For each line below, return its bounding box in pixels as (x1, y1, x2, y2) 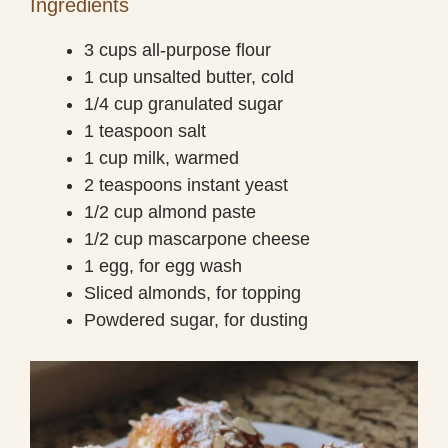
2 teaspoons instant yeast (84, 174, 288, 195)
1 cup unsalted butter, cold (84, 66, 294, 87)
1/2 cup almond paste (84, 201, 256, 222)
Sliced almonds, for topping (84, 282, 301, 303)
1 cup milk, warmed (84, 147, 239, 168)
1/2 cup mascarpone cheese (84, 228, 310, 249)
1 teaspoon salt (84, 120, 206, 141)
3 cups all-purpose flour (84, 39, 271, 60)
